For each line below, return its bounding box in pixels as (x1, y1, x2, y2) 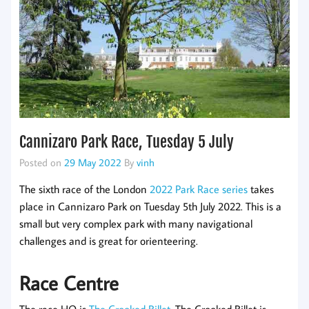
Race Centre (19, 270, 119, 297)
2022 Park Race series (150, 181, 248, 196)
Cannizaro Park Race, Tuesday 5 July (19, 132, 234, 152)
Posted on (19, 155, 64, 170)
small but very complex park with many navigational (19, 216, 252, 230)
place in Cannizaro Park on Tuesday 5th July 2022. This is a (19, 199, 281, 213)
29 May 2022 (64, 155, 121, 170)
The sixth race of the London (19, 181, 150, 196)
